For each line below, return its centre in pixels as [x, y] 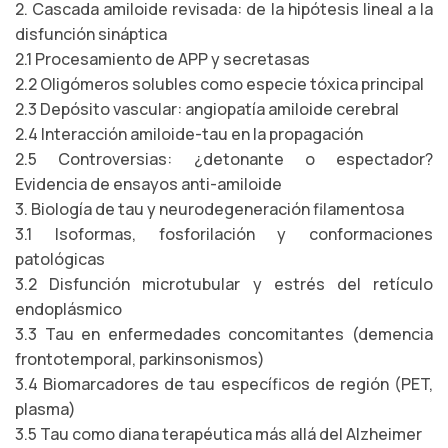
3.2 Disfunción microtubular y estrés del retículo [224, 284]
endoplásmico [68, 309]
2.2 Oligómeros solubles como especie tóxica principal [219, 84]
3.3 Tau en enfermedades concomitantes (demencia [224, 334]
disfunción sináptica [91, 34]
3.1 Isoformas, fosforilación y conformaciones [224, 234]
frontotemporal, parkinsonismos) [140, 359]
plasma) [45, 409]
